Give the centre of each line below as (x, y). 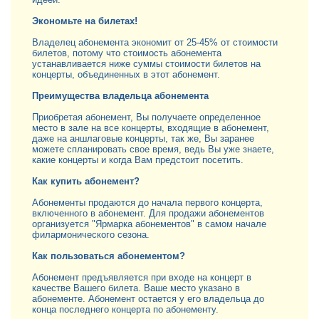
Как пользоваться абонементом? (109, 256)
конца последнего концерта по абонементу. (125, 309)
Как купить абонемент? (86, 181)
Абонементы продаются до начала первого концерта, (147, 203)
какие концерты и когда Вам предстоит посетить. (138, 160)
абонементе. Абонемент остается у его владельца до (148, 299)
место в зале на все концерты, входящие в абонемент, (151, 128)
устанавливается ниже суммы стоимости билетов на (146, 64)
